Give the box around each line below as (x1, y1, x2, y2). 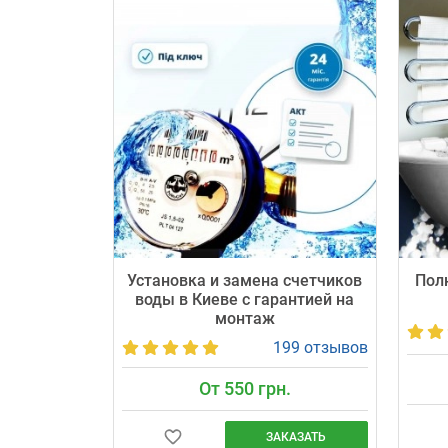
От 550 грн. (198, 378, 291, 399)
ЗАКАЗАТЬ (266, 430, 326, 445)
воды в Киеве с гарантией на (135, 290, 354, 309)
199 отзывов (272, 338, 368, 357)
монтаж (214, 309, 275, 328)
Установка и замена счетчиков (127, 271, 362, 290)
